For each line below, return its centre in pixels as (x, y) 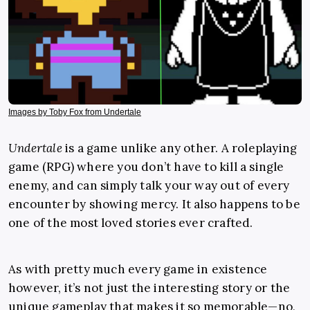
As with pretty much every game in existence (138, 270)
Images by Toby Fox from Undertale (75, 112)
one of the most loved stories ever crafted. (131, 223)
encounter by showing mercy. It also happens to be (154, 204)
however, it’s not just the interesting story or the (149, 288)
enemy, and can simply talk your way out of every (149, 186)
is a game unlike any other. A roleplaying (181, 148)
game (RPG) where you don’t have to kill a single (146, 167)
